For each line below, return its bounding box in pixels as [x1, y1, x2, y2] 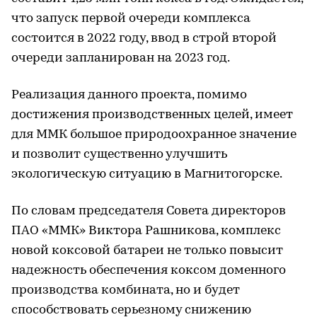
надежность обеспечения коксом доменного [11, 263, 286, 277]
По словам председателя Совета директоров [11, 204, 286, 218]
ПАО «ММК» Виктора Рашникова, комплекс [11, 224, 281, 238]
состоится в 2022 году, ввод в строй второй [11, 31, 277, 45]
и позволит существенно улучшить [11, 147, 227, 161]
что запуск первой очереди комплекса [11, 11, 250, 25]
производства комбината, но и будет [11, 283, 240, 297]
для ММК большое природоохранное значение [11, 127, 296, 142]
